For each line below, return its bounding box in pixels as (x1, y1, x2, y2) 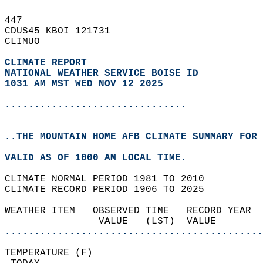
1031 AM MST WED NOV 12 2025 (5, 79, 163, 89)
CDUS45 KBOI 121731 (5, 26, 122, 36)
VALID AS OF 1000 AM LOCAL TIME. (5, 153, 198, 163)
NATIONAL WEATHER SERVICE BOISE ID (5, 68, 198, 79)
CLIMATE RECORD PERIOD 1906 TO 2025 (5, 184, 216, 195)
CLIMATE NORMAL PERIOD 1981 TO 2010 (5, 174, 216, 184)
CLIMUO (5, 36, 52, 47)
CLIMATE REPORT (5, 58, 93, 68)
